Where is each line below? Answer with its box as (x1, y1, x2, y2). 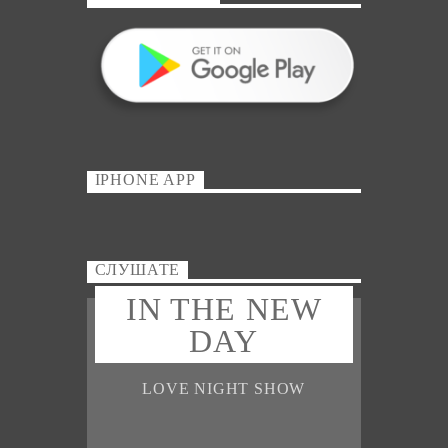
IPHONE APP (94, 171, 196, 189)
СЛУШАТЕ (94, 260, 181, 278)
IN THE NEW (125, 290, 322, 327)
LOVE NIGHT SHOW (142, 380, 306, 398)
